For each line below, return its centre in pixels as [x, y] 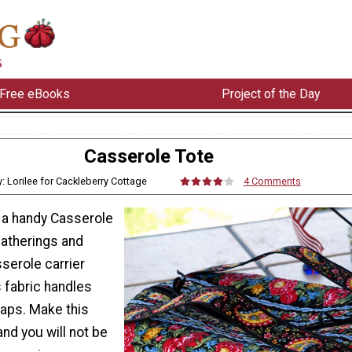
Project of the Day [271, 93]
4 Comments [272, 181]
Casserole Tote [148, 156]
